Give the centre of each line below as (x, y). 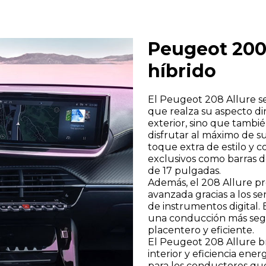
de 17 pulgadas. (184, 171)
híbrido (182, 71)
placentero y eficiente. (201, 230)
